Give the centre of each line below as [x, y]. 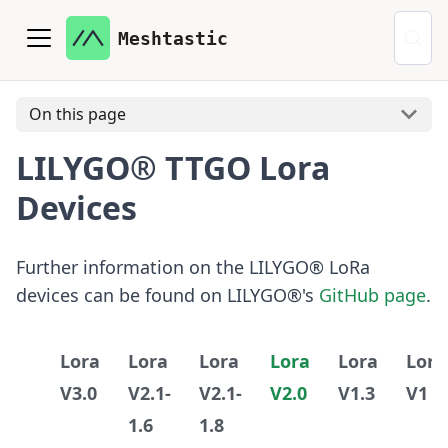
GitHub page [372, 294]
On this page [77, 114]
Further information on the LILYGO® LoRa [193, 266]
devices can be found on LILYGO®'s [167, 294]
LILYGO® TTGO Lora [173, 167]
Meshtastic [173, 38]
